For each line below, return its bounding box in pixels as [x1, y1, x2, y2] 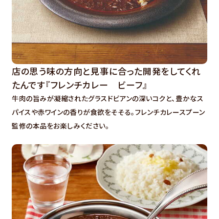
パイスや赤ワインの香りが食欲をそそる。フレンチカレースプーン [12, 107, 205, 117]
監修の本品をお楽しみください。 [12, 120, 109, 131]
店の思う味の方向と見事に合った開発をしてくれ [12, 64, 201, 77]
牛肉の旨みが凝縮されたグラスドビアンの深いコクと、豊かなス [12, 93, 204, 103]
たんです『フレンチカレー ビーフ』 [12, 78, 148, 91]
